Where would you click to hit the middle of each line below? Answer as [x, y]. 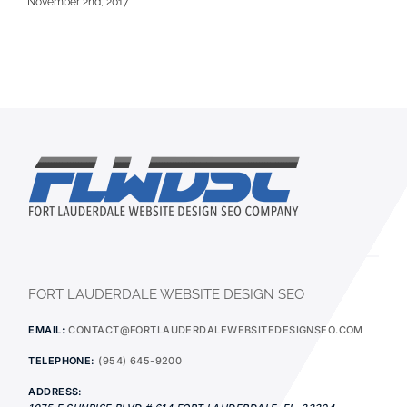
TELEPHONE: [62, 360]
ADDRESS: [55, 391]
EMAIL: [47, 329]
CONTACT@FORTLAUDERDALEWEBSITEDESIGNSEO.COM [216, 329]
